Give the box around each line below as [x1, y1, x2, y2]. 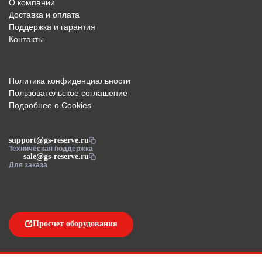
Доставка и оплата [9, 10, 80, 19]
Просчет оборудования [33, 219, 118, 228]
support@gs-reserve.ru [9, 136, 89, 144]
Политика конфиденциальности [9, 76, 130, 85]
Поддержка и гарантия [9, 22, 95, 32]
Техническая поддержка [9, 144, 93, 153]
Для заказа [9, 161, 47, 169]
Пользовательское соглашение [9, 88, 127, 98]
